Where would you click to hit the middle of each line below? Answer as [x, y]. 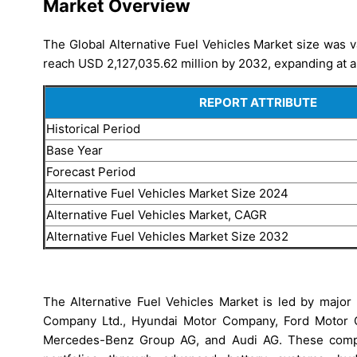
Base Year [75, 150]
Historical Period [93, 128]
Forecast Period [91, 171]
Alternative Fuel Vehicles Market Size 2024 [167, 193]
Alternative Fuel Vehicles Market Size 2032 [167, 236]
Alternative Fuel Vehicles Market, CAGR [157, 214]
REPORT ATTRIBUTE [258, 102]
